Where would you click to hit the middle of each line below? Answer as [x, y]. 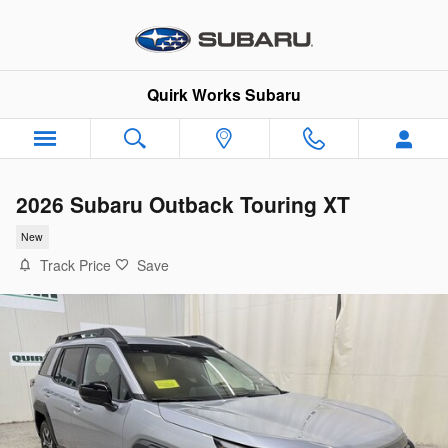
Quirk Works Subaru [224, 94]
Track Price [75, 264]
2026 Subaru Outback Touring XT [183, 204]
